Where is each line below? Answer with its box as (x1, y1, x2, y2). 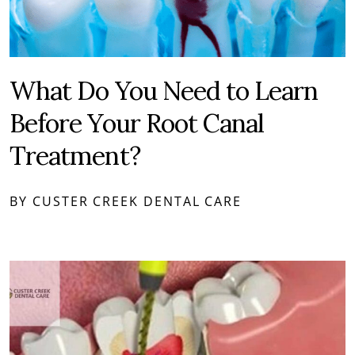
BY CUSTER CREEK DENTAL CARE (10, 193, 242, 211)
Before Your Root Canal (10, 107, 265, 140)
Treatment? (10, 139, 140, 173)
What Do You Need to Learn (10, 74, 319, 108)
